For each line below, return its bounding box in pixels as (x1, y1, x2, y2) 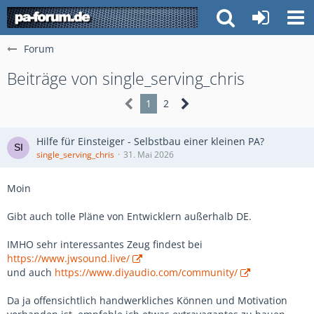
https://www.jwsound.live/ (7, 252, 130, 265)
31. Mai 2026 (123, 149, 174, 161)
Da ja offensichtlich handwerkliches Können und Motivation (7, 294, 287, 307)
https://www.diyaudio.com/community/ (55, 266, 238, 279)
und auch (7, 266, 55, 279)
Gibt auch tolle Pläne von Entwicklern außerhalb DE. (7, 210, 252, 223)
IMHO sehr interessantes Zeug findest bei (7, 238, 203, 251)
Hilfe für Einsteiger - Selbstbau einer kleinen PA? (36, 135, 264, 148)
